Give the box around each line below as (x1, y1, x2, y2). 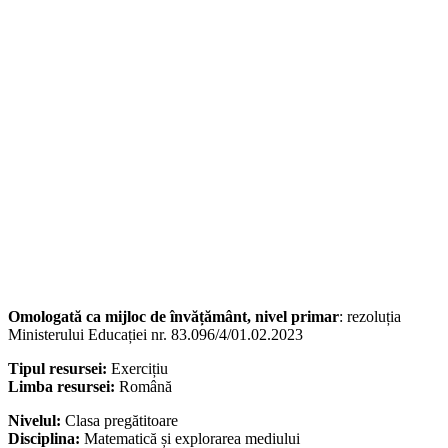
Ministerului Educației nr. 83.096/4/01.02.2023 (8, 326, 303, 344)
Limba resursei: (8, 378, 119, 396)
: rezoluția (339, 308, 401, 326)
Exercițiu (111, 360, 168, 378)
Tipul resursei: (8, 360, 111, 378)
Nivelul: (8, 412, 65, 430)
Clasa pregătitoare (65, 412, 178, 430)
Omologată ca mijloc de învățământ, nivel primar (8, 308, 339, 326)
